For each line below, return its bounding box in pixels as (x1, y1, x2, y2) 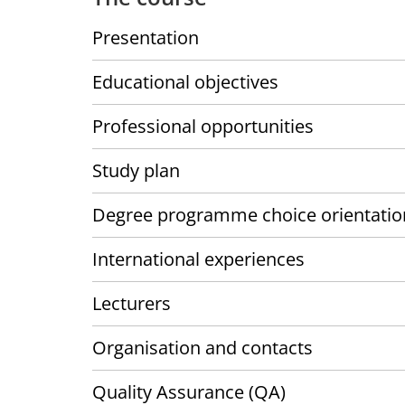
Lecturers (92, 291, 171, 316)
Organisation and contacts (92, 335, 313, 361)
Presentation (92, 25, 199, 51)
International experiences (92, 247, 305, 272)
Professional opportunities (92, 114, 314, 139)
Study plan (92, 158, 180, 184)
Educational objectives (92, 70, 278, 95)
